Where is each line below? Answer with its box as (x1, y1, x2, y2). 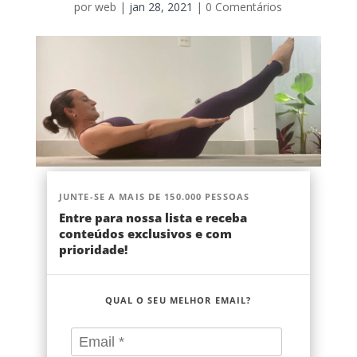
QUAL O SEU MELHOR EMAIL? (104, 294, 252, 307)
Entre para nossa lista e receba (58, 210, 247, 227)
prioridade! (58, 241, 127, 259)
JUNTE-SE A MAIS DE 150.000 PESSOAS (58, 190, 250, 203)
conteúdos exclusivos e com (58, 226, 232, 243)
